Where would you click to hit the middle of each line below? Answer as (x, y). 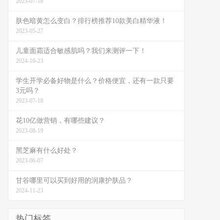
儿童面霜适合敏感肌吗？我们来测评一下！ (81, 51)
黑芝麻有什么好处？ (47, 151)
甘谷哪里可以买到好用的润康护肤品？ (74, 180)
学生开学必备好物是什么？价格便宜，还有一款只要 (95, 81)
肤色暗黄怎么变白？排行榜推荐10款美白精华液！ (91, 21)
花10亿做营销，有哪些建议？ (60, 121)
